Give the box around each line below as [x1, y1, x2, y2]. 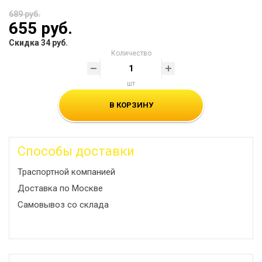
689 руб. [9, 9, 40, 19]
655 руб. [9, 19, 73, 38]
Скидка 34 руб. [9, 38, 68, 47]
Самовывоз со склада [18, 199, 109, 210]
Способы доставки [18, 144, 135, 158]
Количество [111, 49, 151, 57]
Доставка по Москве [18, 183, 103, 194]
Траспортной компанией [18, 167, 115, 177]
